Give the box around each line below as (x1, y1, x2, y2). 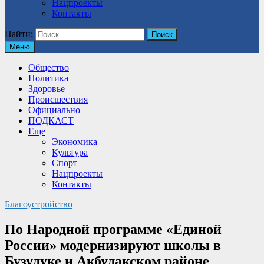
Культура (52, 147, 88, 157)
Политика (28, 73, 68, 83)
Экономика (52, 137, 97, 147)
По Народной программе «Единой (5, 221, 222, 237)
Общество (28, 62, 69, 72)
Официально (28, 105, 80, 115)
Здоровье (28, 84, 65, 94)
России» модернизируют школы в (5, 237, 221, 253)
